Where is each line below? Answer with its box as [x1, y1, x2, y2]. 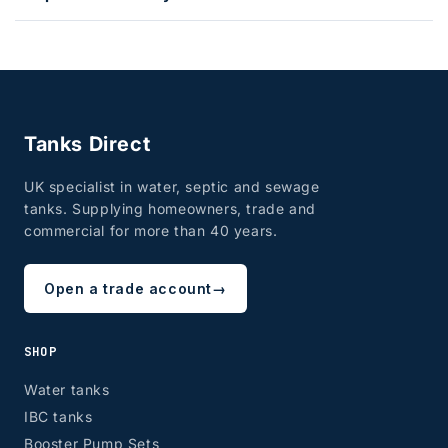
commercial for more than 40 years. [24, 221, 278, 239]
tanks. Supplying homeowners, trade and [24, 199, 316, 217]
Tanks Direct [24, 131, 151, 156]
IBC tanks [24, 407, 93, 425]
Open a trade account [44, 279, 212, 297]
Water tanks [24, 380, 110, 398]
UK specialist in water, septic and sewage [24, 177, 320, 195]
